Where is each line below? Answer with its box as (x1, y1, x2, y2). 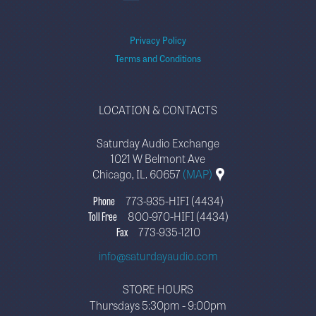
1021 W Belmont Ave (111, 150, 205, 167)
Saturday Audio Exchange (97, 134, 219, 152)
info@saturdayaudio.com (98, 246, 218, 264)
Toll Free (87, 207, 117, 224)
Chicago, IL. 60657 (92, 165, 183, 183)
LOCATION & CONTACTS (99, 101, 217, 119)
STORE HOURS (123, 279, 193, 297)
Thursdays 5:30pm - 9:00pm (90, 296, 226, 313)
